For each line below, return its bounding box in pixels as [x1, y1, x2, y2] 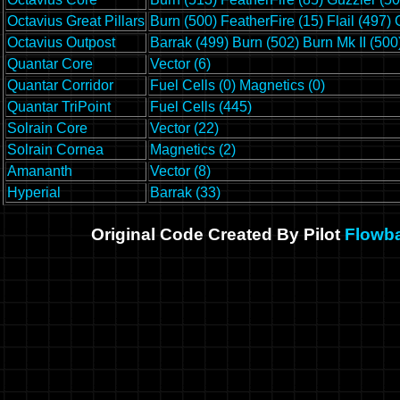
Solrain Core [7, 121, 87, 137]
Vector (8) [150, 163, 211, 179]
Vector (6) [150, 56, 211, 72]
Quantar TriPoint [7, 99, 111, 115]
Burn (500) [150, 13, 217, 29]
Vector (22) [150, 121, 219, 137]
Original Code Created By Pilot [90, 224, 345, 244]
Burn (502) [232, 35, 299, 51]
